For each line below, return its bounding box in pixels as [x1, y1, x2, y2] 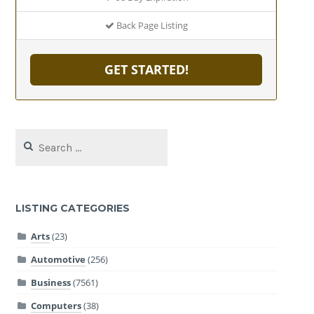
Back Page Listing [114, 18, 188, 32]
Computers [30, 299, 81, 312]
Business [30, 275, 71, 289]
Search [15, 129, 44, 142]
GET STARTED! [104, 60, 189, 78]
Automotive [30, 252, 86, 266]
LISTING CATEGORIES [15, 202, 130, 215]
